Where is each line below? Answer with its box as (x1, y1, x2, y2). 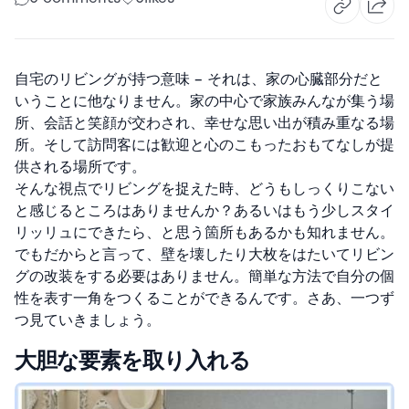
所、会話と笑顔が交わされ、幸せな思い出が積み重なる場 (15, 114, 394, 132)
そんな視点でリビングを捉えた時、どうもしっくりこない (15, 180, 394, 198)
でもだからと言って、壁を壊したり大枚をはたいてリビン (15, 246, 394, 264)
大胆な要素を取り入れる (15, 347, 250, 374)
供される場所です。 (15, 158, 146, 176)
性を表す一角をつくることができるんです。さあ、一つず (15, 289, 394, 308)
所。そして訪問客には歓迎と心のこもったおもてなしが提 (15, 136, 394, 154)
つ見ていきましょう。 (15, 311, 161, 330)
